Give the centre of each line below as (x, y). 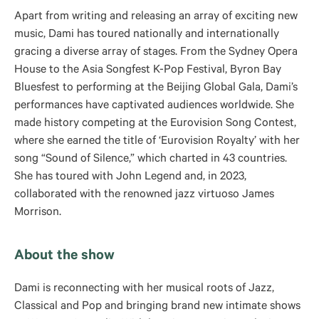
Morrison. (38, 213)
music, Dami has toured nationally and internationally (147, 35)
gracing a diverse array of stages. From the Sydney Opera (156, 53)
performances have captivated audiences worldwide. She (154, 106)
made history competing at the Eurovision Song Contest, (155, 124)
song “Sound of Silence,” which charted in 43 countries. (151, 159)
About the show (64, 257)
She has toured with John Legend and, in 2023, (130, 177)
